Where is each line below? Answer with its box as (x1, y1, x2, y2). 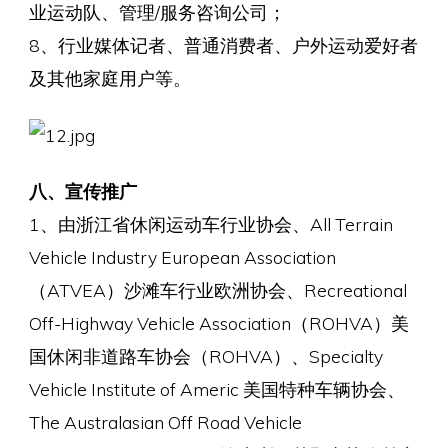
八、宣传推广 (28, 179, 137, 202)
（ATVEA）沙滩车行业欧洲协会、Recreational (28, 278, 407, 301)
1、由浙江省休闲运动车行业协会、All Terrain (28, 212, 393, 235)
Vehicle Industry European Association (28, 245, 336, 268)
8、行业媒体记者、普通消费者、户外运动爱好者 (28, 33, 418, 56)
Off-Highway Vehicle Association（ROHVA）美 (28, 311, 409, 334)
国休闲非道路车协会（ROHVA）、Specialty (28, 344, 383, 367)
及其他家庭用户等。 (28, 66, 191, 89)
